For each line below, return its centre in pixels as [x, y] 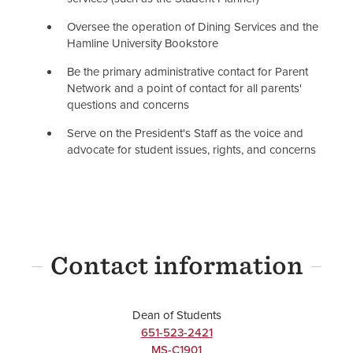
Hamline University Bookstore [143, 43]
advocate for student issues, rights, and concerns [191, 150]
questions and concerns [128, 105]
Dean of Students [176, 315]
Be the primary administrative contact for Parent [188, 72]
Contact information [176, 266]
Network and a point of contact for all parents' [184, 88]
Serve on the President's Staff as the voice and [185, 133]
